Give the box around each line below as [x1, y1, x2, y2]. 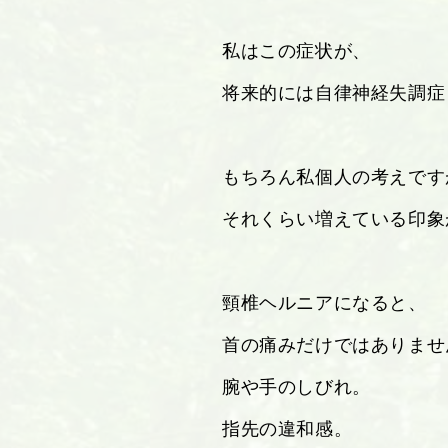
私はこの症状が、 [222, 38, 371, 62]
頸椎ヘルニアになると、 [222, 290, 427, 314]
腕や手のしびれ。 [222, 374, 371, 398]
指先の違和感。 [222, 416, 353, 440]
